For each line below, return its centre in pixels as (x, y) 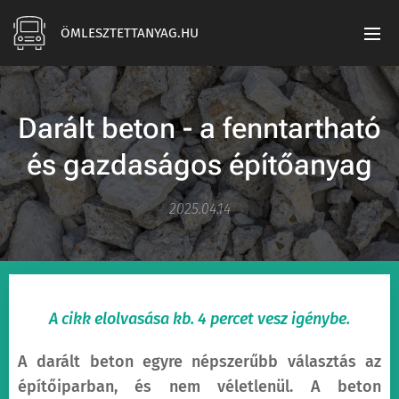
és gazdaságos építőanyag (199, 165)
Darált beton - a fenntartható (199, 128)
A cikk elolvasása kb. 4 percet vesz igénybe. (199, 319)
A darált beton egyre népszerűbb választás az (199, 362)
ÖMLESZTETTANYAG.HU (130, 33)
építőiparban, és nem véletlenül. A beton (199, 387)
